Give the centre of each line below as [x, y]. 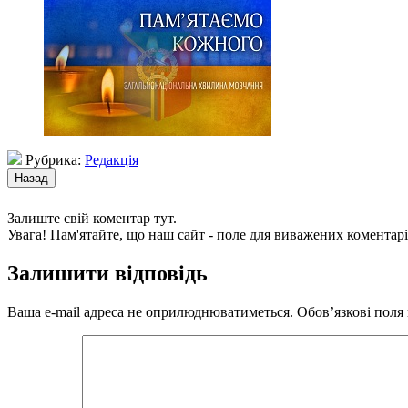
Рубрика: [53, 159]
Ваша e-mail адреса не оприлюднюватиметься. [150, 311]
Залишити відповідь [107, 273]
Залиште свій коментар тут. [92, 218]
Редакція [112, 159]
